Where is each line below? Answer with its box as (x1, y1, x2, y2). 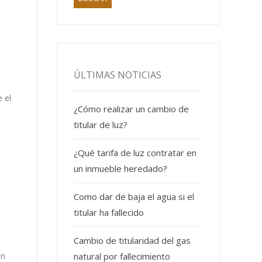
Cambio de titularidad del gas (74, 235, 191, 247)
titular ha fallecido (74, 206, 144, 219)
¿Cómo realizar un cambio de (74, 103, 189, 115)
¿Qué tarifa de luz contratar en (74, 147, 197, 159)
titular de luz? (74, 119, 128, 131)
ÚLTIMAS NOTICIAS (74, 68, 162, 82)
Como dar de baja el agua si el (74, 191, 195, 203)
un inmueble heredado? (74, 163, 168, 175)
